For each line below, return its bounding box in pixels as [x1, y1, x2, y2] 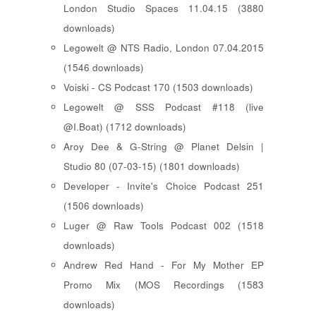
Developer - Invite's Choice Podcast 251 [63, 178, 264, 193]
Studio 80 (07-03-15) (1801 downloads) [63, 159, 240, 173]
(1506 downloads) [63, 198, 144, 212]
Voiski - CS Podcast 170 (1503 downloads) [63, 80, 253, 94]
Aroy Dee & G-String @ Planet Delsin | [63, 139, 264, 153]
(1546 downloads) [63, 60, 144, 74]
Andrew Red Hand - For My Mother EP [63, 257, 264, 272]
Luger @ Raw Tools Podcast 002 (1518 [63, 218, 264, 232]
